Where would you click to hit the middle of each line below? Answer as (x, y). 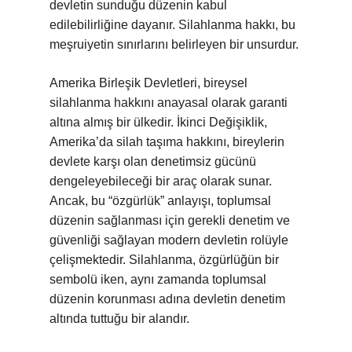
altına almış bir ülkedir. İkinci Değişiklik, (158, 122)
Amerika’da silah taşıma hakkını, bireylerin (167, 142)
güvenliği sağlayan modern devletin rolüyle (169, 240)
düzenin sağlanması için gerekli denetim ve (170, 220)
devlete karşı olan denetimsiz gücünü (153, 161)
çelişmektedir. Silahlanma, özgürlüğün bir (164, 260)
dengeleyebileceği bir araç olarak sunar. (161, 181)
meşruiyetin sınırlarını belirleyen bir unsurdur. (174, 44)
